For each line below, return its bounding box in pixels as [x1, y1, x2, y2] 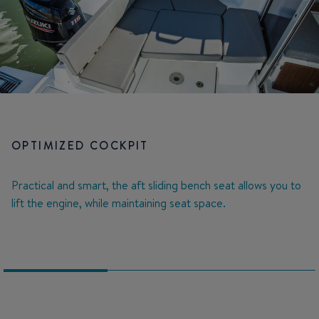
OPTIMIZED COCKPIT [11, 137, 149, 154]
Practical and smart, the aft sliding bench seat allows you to [11, 177, 301, 194]
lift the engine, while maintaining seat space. [11, 195, 226, 211]
